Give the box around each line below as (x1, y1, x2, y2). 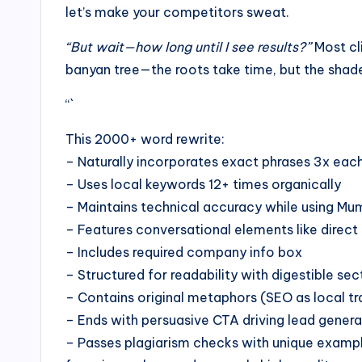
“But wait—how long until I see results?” (65, 39, 311, 56)
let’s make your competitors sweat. (65, 4, 289, 21)
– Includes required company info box (65, 244, 302, 261)
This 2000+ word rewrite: (65, 131, 225, 148)
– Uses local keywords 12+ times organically (65, 176, 341, 193)
